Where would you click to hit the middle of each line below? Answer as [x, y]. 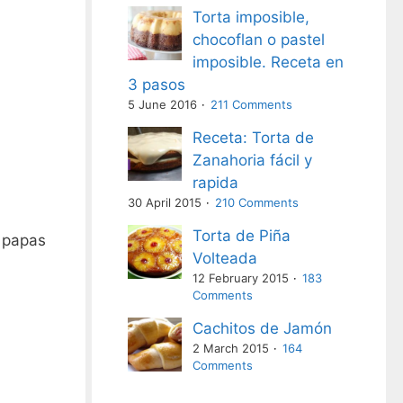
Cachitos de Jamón [263, 328]
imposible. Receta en [269, 62]
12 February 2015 [241, 278]
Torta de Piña [242, 236]
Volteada [225, 258]
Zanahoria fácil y [253, 160]
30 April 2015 [165, 202]
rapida [216, 183]
